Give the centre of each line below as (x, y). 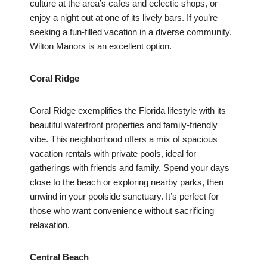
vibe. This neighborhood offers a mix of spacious (124, 139)
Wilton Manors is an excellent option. (101, 46)
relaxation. (50, 225)
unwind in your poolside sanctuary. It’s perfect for (124, 197)
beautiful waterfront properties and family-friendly (124, 125)
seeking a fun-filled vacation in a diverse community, (131, 32)
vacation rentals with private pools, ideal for (113, 154)
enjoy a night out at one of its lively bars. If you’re (124, 18)
